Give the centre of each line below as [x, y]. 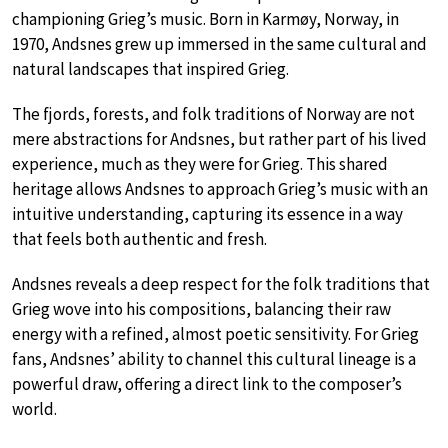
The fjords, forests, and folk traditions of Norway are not [213, 113]
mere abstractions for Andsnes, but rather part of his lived [219, 138]
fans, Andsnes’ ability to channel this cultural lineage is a [214, 358]
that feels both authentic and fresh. [139, 238]
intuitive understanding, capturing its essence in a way [207, 213]
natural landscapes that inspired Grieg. [150, 68]
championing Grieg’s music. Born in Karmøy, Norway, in [205, 18]
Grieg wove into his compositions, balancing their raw [201, 308]
